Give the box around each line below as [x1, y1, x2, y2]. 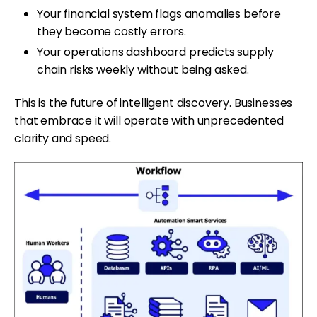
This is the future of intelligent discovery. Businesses [14, 94, 293, 111]
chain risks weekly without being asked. [37, 61, 249, 78]
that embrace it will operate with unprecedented [14, 112, 284, 129]
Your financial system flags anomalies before [37, 5, 281, 22]
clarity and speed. [14, 129, 112, 146]
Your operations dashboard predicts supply [37, 43, 274, 60]
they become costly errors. [37, 23, 186, 40]
